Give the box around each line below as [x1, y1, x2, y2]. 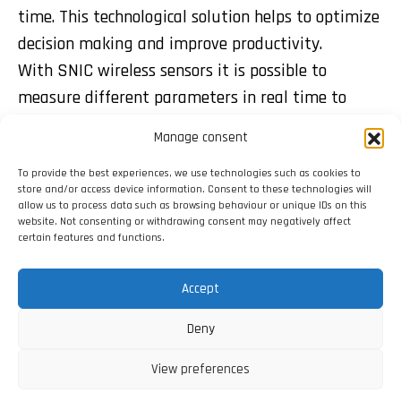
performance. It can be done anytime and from [18, 140, 351, 163]
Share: [150, 238, 197, 261]
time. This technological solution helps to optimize [18, 5, 380, 29]
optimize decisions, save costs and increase [18, 113, 323, 136]
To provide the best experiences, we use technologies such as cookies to [18, 166, 361, 180]
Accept [182, 279, 219, 297]
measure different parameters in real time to [18, 86, 346, 109]
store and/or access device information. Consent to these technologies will [18, 183, 371, 196]
